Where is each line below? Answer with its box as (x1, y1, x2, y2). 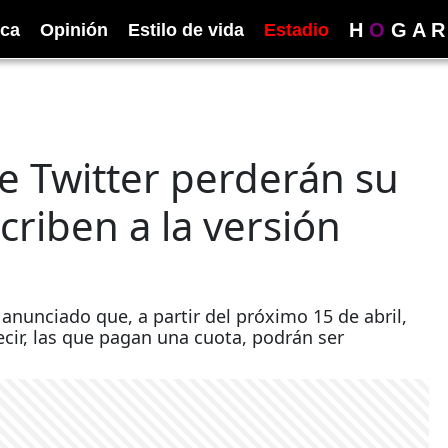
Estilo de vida (128, 19, 244, 40)
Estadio (264, 19, 329, 40)
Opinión (40, 19, 108, 40)
